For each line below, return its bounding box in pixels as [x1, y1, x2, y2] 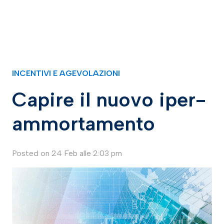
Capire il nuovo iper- [12, 87, 206, 112]
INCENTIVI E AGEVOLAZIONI [12, 68, 120, 78]
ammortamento [12, 111, 155, 136]
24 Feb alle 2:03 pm [51, 148, 122, 158]
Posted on [12, 148, 51, 158]
